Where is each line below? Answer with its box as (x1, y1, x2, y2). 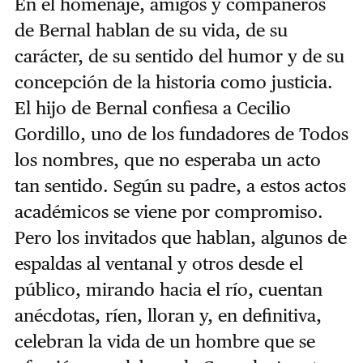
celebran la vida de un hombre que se (14, 331, 315, 352)
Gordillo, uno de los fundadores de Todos (14, 123, 348, 145)
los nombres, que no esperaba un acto (14, 149, 321, 171)
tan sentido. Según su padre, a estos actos (14, 175, 346, 197)
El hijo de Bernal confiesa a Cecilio (14, 97, 291, 119)
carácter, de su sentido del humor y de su (14, 45, 344, 67)
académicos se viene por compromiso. (14, 201, 323, 223)
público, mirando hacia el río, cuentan (14, 279, 322, 301)
